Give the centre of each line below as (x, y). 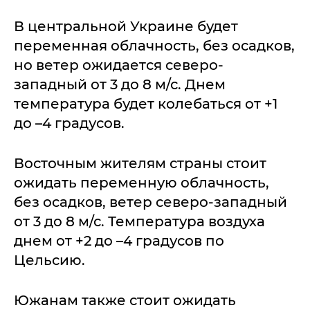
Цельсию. (49, 260)
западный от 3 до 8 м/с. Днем (120, 84)
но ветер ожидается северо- (119, 65)
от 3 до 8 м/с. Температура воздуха (139, 221)
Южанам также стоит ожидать (125, 300)
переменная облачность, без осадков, (154, 45)
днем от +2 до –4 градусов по (119, 240)
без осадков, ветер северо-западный (151, 202)
